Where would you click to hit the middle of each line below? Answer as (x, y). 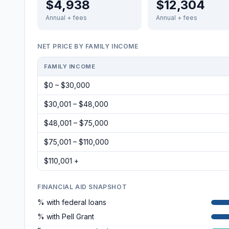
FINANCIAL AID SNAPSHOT (82, 187)
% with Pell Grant (66, 216)
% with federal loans (72, 202)
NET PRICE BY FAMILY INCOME (88, 46)
